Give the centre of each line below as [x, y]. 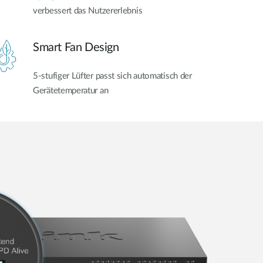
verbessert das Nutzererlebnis [88, 11]
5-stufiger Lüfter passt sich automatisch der [112, 76]
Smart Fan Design [76, 47]
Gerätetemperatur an [71, 90]
